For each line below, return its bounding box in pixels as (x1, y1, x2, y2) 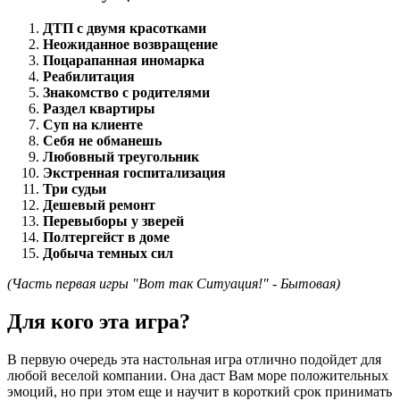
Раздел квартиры (43, 100, 155, 116)
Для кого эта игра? (7, 309, 190, 333)
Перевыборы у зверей (43, 212, 184, 229)
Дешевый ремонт (43, 196, 155, 212)
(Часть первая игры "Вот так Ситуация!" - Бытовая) (7, 275, 340, 291)
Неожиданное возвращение (43, 36, 218, 52)
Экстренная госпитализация (43, 164, 226, 180)
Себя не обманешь (43, 132, 162, 148)
